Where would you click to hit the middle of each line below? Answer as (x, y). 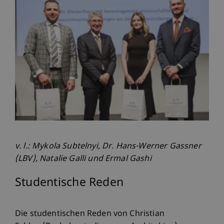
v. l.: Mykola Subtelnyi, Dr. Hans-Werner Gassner (108, 146)
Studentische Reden (69, 183)
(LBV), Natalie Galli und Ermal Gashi (83, 159)
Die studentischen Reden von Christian (90, 214)
